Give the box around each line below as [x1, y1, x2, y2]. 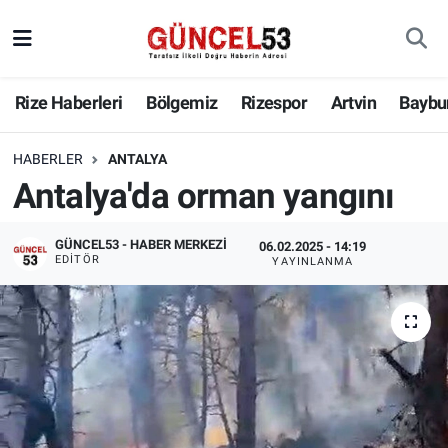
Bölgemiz [146, 92, 218, 114]
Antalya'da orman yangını [12, 175, 395, 217]
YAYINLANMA [272, 255, 354, 269]
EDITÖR [55, 252, 100, 266]
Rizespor [240, 92, 308, 114]
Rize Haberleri [15, 92, 123, 114]
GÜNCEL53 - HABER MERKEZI [55, 236, 228, 252]
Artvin [330, 92, 376, 114]
